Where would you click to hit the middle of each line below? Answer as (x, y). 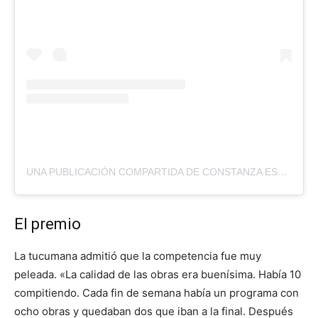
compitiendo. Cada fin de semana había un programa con (157, 293)
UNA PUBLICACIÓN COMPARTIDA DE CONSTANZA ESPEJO (283, 172)
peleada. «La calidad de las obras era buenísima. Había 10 (158, 275)
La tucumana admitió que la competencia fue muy (138, 256)
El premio (48, 224)
